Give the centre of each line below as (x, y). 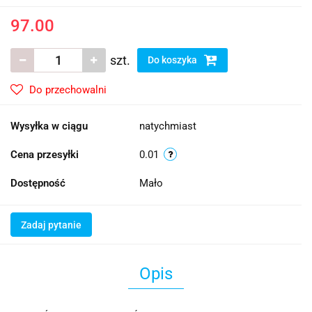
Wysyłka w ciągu (49, 126)
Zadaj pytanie (51, 225)
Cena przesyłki (45, 154)
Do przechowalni (68, 89)
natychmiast (168, 126)
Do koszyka (173, 60)
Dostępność (38, 183)
